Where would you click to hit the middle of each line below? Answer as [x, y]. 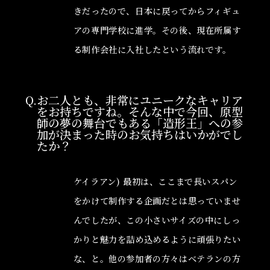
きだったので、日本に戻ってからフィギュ [157, 11]
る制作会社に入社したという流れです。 [152, 50]
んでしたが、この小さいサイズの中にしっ [157, 220]
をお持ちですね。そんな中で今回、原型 [140, 111]
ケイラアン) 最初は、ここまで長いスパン [155, 182]
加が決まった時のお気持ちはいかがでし [140, 134]
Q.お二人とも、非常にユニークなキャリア [134, 99]
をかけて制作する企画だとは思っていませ [157, 201]
